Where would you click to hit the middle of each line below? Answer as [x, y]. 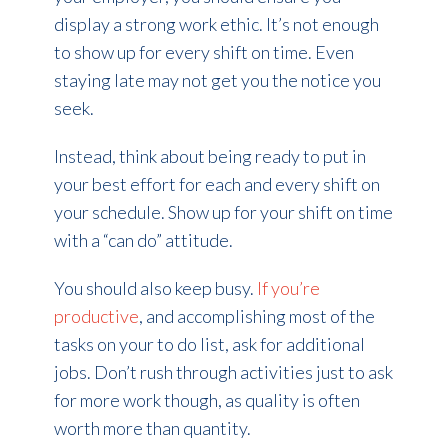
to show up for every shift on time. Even [203, 51]
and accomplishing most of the [258, 315]
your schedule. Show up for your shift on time [223, 211]
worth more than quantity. [152, 427]
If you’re [288, 287]
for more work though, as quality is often [206, 399]
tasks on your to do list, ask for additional [209, 343]
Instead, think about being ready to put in [209, 155]
